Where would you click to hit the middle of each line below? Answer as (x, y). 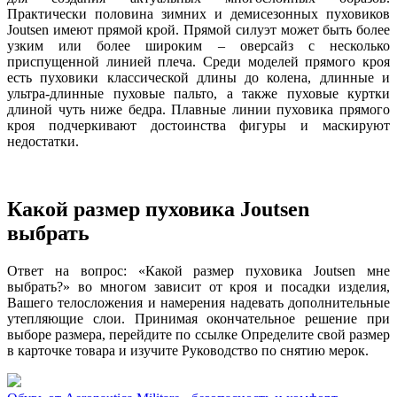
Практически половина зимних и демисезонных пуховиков (198, 14)
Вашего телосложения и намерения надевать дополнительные (198, 302)
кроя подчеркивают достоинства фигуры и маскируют (198, 125)
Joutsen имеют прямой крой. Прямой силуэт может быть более (198, 30)
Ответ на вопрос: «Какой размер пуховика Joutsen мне (198, 270)
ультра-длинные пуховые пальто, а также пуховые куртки (198, 93)
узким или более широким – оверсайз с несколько (198, 46)
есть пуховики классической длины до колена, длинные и (198, 78)
